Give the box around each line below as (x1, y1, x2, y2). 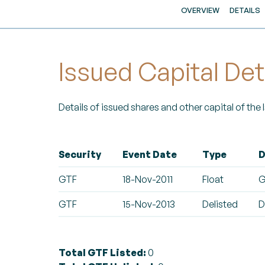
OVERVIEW (181, 5, 220, 15)
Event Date (122, 148, 177, 160)
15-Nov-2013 (122, 198, 175, 210)
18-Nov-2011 (122, 173, 173, 185)
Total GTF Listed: (59, 247, 146, 258)
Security (59, 148, 101, 160)
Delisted (202, 198, 238, 210)
